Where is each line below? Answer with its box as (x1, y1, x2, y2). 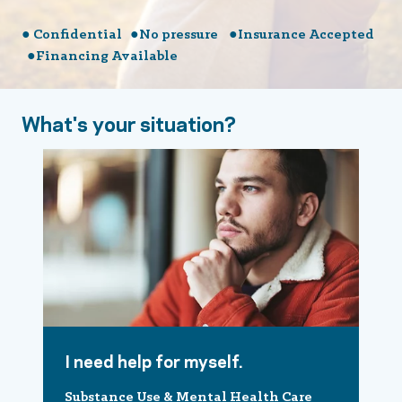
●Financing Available (22, 49, 178, 65)
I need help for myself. (65, 347, 242, 373)
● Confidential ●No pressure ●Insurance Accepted (22, 28, 377, 43)
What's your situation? (22, 107, 236, 138)
